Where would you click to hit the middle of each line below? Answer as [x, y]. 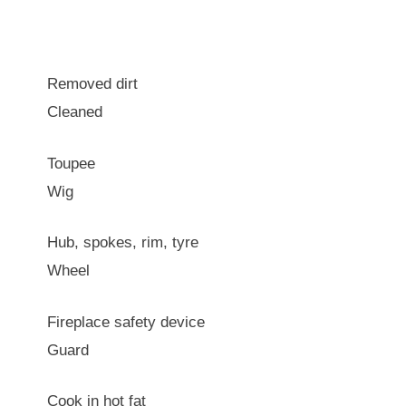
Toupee [71, 163]
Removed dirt [92, 84]
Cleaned [75, 112]
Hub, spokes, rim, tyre [123, 242]
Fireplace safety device [126, 322]
